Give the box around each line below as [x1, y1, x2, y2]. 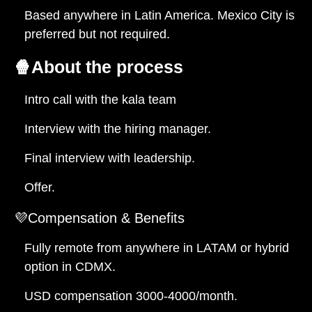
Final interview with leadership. [24, 150, 195, 165]
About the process [31, 57, 183, 77]
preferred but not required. [24, 26, 170, 41]
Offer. [24, 180, 55, 194]
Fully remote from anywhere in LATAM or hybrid [24, 240, 289, 255]
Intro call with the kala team [24, 92, 176, 107]
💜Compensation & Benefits [14, 210, 185, 226]
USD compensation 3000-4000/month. [24, 288, 237, 303]
